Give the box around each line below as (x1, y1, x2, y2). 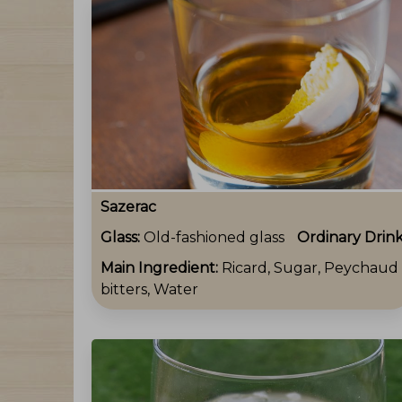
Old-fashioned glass (144, 229, 284, 247)
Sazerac (100, 198, 156, 216)
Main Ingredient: (100, 259, 222, 277)
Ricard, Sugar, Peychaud (222, 259, 398, 277)
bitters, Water (100, 281, 198, 299)
